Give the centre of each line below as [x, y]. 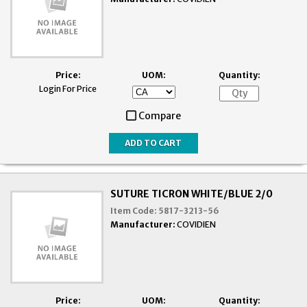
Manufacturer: [143, 224]
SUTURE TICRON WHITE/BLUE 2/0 [192, 194]
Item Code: [134, 210]
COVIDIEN [197, 224]
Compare [160, 115]
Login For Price [68, 88]
